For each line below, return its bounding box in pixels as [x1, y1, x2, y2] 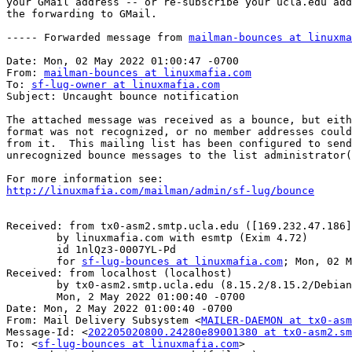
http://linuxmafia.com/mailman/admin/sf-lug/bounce [6, 185, 314, 197]
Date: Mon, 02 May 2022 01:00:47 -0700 [6, 55, 239, 68]
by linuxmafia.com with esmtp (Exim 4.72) [6, 232, 57, 244]
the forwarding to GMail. [6, 8, 157, 20]
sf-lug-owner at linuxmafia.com [31, 79, 220, 91]
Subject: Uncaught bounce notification [6, 90, 239, 103]
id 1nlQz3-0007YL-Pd [6, 244, 57, 256]
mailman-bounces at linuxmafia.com [44, 67, 251, 79]
